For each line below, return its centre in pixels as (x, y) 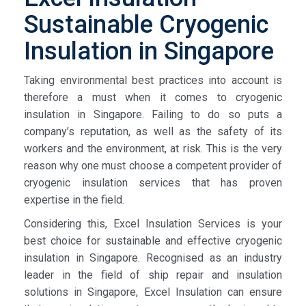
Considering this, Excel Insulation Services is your (153, 223)
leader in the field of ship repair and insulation (153, 275)
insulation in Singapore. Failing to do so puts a (153, 114)
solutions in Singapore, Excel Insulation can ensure (153, 292)
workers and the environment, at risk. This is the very (153, 148)
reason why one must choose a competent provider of (153, 165)
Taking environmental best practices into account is (153, 80)
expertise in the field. (74, 199)
